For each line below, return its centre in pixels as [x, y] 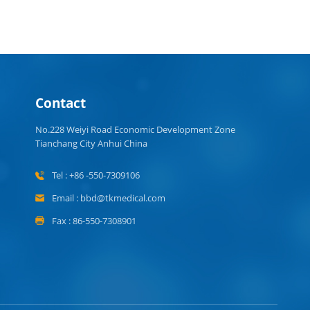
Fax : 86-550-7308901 [94, 220]
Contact [60, 103]
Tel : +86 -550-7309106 [95, 175]
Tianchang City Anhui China [91, 144]
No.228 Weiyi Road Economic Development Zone [135, 130]
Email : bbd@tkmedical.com [108, 198]
